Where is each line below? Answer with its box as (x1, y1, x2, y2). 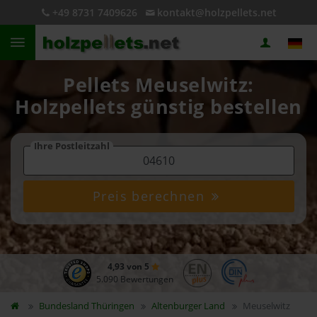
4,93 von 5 (107, 260, 151, 272)
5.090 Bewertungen (96, 273, 173, 285)
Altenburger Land (151, 299, 226, 312)
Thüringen (91, 299, 134, 312)
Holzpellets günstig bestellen (14, 94, 303, 120)
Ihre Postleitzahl (33, 139, 110, 152)
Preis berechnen (93, 188, 209, 204)
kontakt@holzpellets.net (156, 6, 277, 19)
